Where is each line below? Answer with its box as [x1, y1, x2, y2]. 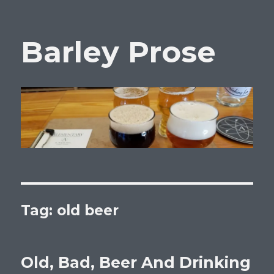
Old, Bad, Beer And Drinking [21, 253, 251, 272]
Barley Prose [21, 34, 217, 70]
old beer [57, 201, 119, 219]
